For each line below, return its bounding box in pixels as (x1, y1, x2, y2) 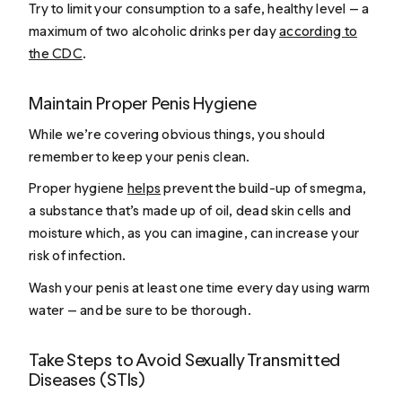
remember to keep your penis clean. (29, 147, 250, 165)
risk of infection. (29, 247, 127, 265)
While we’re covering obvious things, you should (29, 125, 325, 143)
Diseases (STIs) (29, 368, 146, 390)
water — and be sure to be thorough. (29, 301, 251, 319)
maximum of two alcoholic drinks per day (29, 22, 280, 40)
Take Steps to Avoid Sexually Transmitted (29, 348, 341, 371)
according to (279, 22, 358, 40)
